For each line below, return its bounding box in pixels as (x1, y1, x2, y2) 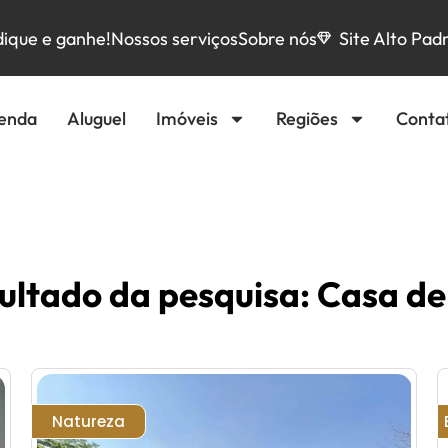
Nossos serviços (110, 26, 238, 50)
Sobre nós (237, 26, 317, 50)
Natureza (51, 411, 125, 432)
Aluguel (67, 107, 126, 130)
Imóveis (156, 107, 218, 130)
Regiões (276, 107, 338, 130)
